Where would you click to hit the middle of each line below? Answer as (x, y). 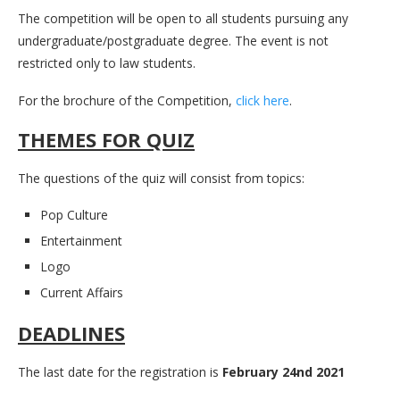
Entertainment (81, 240)
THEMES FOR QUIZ (106, 139)
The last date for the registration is (120, 371)
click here (262, 100)
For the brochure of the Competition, (127, 100)
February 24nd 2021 (283, 371)
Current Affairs (82, 292)
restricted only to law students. (107, 62)
